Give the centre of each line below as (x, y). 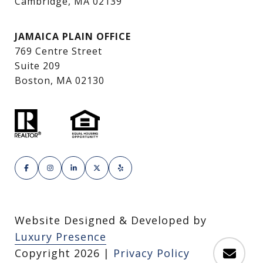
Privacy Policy (151, 253)
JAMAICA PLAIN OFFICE (73, 37)
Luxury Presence (60, 237)
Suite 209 (38, 66)
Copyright (44, 253)
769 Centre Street (58, 51)
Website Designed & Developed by (111, 220)
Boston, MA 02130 (60, 81)
